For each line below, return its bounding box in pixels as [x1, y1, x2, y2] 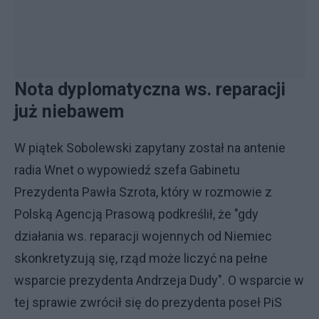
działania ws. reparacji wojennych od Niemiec [14, 229, 272, 244]
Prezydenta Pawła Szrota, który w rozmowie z [14, 184, 272, 199]
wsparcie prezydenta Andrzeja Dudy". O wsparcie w [14, 273, 304, 288]
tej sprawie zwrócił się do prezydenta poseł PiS [14, 295, 282, 310]
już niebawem [14, 101, 124, 122]
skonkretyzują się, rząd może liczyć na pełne [14, 251, 268, 266]
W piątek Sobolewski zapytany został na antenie [14, 140, 286, 155]
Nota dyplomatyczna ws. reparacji [14, 79, 286, 100]
